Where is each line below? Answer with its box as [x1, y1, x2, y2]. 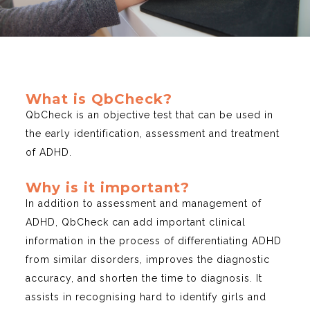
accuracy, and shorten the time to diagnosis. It [26, 273, 263, 284]
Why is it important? [26, 179, 190, 197]
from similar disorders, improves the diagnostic [26, 254, 271, 266]
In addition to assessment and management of [26, 198, 262, 210]
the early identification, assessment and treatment [26, 128, 280, 140]
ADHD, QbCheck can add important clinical [26, 217, 246, 228]
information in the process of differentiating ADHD [26, 235, 282, 247]
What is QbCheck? [26, 91, 173, 108]
